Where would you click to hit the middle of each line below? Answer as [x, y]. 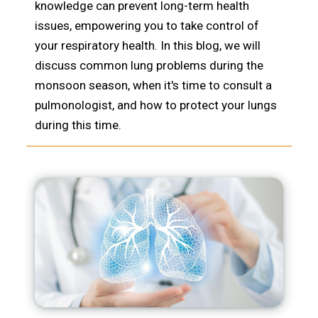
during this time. [78, 125]
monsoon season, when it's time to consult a [153, 86]
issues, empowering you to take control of [147, 26]
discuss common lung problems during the [149, 66]
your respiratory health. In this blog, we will [148, 46]
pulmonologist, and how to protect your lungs [156, 105]
